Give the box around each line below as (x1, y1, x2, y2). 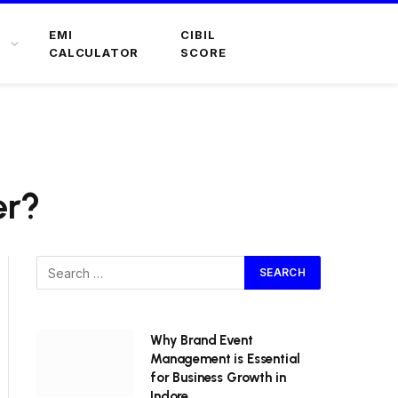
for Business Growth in (150, 370, 286, 386)
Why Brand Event (150, 332, 253, 348)
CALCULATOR (49, 45, 139, 60)
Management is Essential (150, 351, 300, 367)
